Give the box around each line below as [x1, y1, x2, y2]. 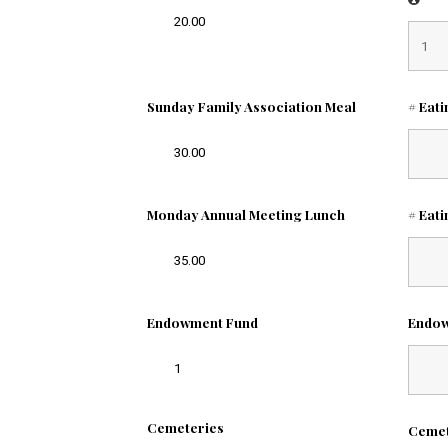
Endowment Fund [147, 314, 259, 332]
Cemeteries [147, 419, 225, 437]
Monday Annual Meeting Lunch [147, 206, 346, 224]
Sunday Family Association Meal [147, 98, 357, 116]
